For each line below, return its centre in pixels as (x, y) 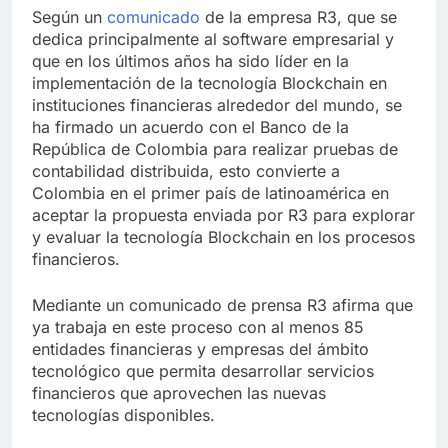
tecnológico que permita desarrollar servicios (203, 370)
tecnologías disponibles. (123, 414)
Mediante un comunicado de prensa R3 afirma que (222, 304)
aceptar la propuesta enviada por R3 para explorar (223, 214)
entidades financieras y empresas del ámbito (200, 348)
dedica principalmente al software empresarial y (213, 38)
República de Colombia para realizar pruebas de (215, 148)
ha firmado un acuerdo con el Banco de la (190, 126)
